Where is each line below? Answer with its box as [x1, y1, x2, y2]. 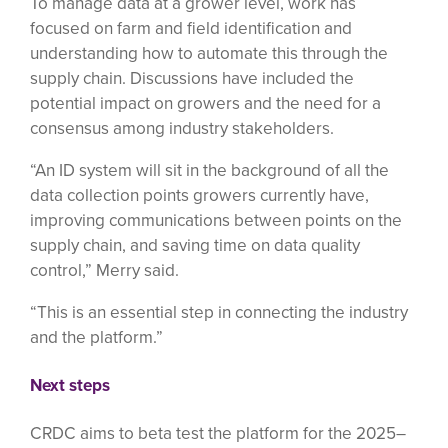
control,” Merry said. [30, 257, 179, 282]
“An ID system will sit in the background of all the [30, 157, 389, 182]
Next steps [30, 372, 110, 397]
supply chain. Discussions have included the [30, 65, 354, 90]
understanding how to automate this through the [30, 40, 388, 65]
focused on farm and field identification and [30, 15, 352, 40]
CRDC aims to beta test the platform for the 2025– [30, 420, 406, 445]
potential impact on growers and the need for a [30, 90, 381, 115]
